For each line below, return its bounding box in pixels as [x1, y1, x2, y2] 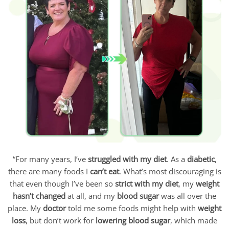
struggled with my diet [87, 154, 167, 165]
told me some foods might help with [66, 203, 198, 214]
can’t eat [89, 166, 119, 177]
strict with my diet [115, 178, 178, 189]
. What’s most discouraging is [119, 166, 221, 177]
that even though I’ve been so [10, 178, 115, 189]
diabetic [187, 154, 215, 165]
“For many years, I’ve [12, 154, 88, 165]
